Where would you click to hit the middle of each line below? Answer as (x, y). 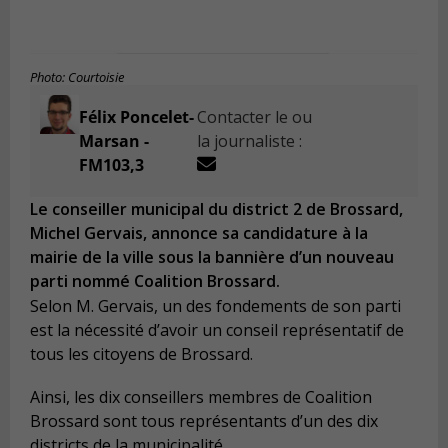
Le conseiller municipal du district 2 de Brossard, (216, 209)
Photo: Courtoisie (77, 78)
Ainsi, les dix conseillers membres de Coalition (201, 397)
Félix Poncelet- (136, 117)
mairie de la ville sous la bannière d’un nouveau (212, 257)
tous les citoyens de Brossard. (141, 353)
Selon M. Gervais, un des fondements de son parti (215, 305)
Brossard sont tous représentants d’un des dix (204, 421)
